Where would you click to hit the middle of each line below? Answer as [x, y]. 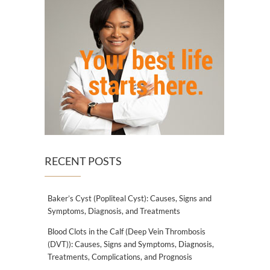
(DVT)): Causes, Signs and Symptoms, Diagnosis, [131, 244]
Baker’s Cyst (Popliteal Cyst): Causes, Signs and [130, 199]
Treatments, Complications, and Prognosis [120, 257]
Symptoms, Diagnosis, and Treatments [114, 211]
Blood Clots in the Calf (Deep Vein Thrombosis [127, 232]
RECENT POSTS [83, 161]
